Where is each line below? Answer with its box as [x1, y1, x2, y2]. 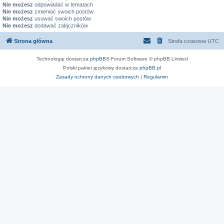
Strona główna [14, 37, 52, 44]
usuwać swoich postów [33, 15, 91, 21]
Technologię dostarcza [36, 55, 90, 61]
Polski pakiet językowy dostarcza [63, 64, 139, 70]
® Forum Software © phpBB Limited [105, 55, 188, 61]
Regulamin [143, 73, 168, 79]
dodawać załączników [33, 22, 88, 28]
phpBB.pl [139, 64, 161, 70]
